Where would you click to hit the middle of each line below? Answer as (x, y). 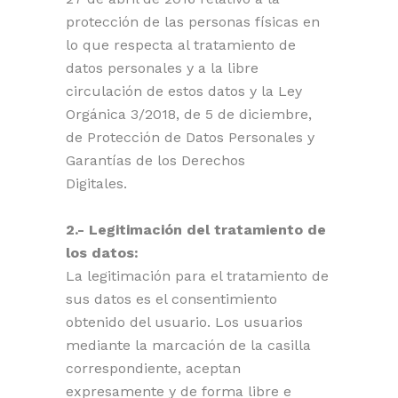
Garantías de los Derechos (155, 160)
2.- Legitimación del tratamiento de (196, 230)
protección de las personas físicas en (193, 22)
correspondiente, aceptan (153, 368)
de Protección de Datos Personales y (190, 137)
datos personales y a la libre (162, 68)
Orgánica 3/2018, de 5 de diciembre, (189, 114)
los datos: (104, 253)
